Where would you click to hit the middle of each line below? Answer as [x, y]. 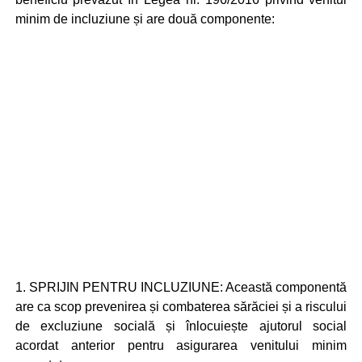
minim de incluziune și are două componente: [145, 19]
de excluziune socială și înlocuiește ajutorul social [181, 326]
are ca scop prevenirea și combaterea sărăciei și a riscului [181, 307]
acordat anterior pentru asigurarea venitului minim [181, 345]
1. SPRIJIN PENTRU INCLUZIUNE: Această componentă [181, 287]
